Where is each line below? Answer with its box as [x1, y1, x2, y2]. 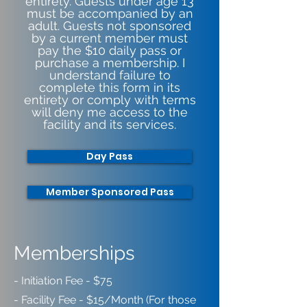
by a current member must [32, 31, 188, 45]
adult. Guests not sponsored [28, 19, 191, 33]
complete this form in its [39, 80, 180, 95]
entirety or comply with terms [23, 93, 196, 107]
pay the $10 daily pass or [38, 43, 182, 58]
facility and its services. [43, 117, 176, 132]
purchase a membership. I [34, 56, 185, 70]
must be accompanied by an [26, 6, 193, 21]
